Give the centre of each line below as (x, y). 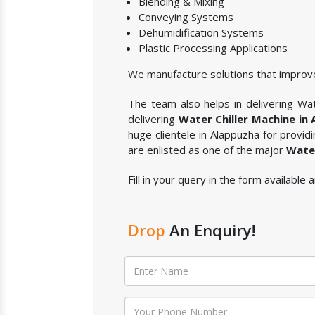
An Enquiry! (212, 230)
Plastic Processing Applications (213, 48)
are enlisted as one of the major (207, 150)
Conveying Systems (186, 17)
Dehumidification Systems (201, 32)
